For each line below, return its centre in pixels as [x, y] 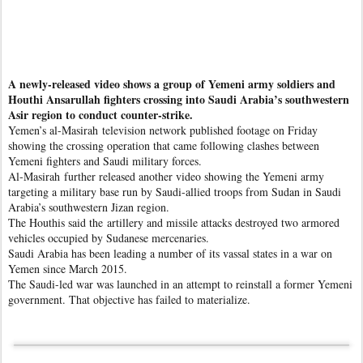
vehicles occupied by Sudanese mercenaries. [109, 238]
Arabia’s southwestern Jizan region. [89, 207]
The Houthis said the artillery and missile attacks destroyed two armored [174, 222]
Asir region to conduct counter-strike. [100, 115]
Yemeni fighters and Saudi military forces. [105, 161]
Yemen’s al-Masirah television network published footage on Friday [163, 130]
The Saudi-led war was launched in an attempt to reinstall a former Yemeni [180, 284]
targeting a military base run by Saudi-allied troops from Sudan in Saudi [175, 192]
